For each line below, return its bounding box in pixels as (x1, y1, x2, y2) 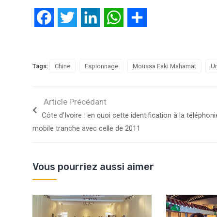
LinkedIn (100, 13, 129, 22)
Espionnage (85, 62, 118, 70)
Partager (147, 13, 176, 22)
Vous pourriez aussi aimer (32, 161, 154, 173)
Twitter (77, 13, 101, 22)
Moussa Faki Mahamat (133, 62, 196, 70)
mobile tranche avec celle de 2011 (32, 124, 140, 133)
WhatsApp (124, 13, 158, 22)
